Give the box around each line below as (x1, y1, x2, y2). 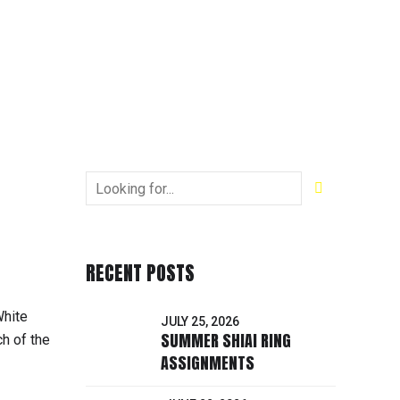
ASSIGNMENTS (161, 351, 254, 376)
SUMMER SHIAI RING (161, 329, 291, 354)
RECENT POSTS (86, 258, 195, 287)
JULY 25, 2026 (161, 313, 239, 329)
